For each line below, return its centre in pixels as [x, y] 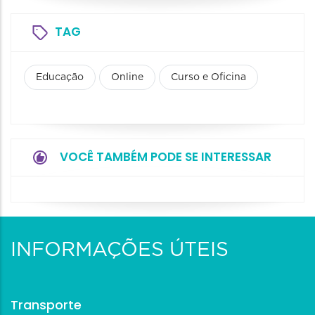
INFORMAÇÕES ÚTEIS [120, 250]
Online [127, 77]
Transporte [46, 304]
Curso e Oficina [208, 77]
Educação [60, 77]
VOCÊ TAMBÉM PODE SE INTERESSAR [166, 156]
